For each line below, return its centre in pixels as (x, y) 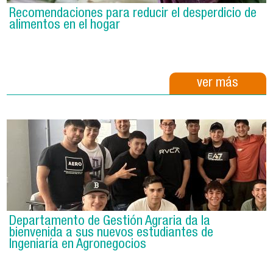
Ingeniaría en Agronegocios (78, 245)
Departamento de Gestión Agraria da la (110, 222)
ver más (218, 84)
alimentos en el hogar (65, 26)
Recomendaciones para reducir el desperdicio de (133, 14)
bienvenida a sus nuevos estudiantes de (112, 234)
